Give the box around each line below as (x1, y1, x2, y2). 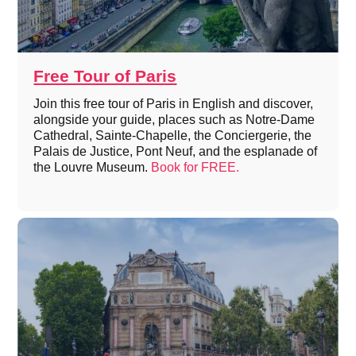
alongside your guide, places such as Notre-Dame (33, 113, 315, 127)
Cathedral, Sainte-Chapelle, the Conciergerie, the (33, 129, 312, 143)
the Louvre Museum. (33, 161, 152, 175)
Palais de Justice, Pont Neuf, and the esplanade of (33, 145, 318, 159)
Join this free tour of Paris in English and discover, (33, 97, 314, 111)
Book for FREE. (151, 161, 240, 175)
